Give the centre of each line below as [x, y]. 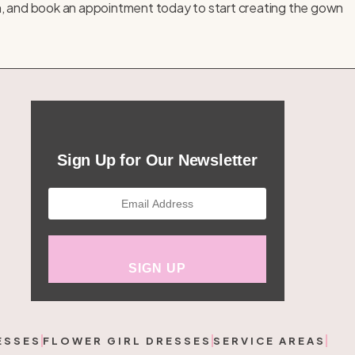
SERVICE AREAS [269, 340]
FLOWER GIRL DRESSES [127, 340]
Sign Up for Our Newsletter [157, 160]
